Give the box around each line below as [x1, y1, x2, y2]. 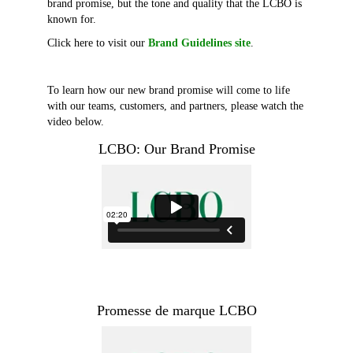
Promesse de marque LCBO [96, 303, 257, 319]
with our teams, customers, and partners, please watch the [47, 100, 303, 113]
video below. [47, 116, 107, 128]
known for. [47, 13, 96, 26]
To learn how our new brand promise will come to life [47, 84, 290, 97]
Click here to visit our [47, 37, 148, 50]
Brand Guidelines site [148, 37, 251, 50]
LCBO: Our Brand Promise [98, 141, 255, 158]
